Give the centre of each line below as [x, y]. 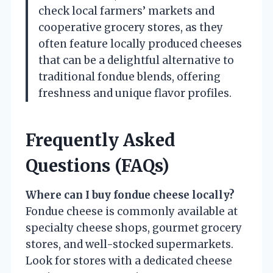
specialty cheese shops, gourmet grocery [134, 228]
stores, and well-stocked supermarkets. [129, 244]
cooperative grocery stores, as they [131, 27]
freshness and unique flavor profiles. [135, 93]
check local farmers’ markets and [126, 11]
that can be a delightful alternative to [136, 60]
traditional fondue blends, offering [129, 76]
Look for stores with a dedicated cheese [129, 261]
